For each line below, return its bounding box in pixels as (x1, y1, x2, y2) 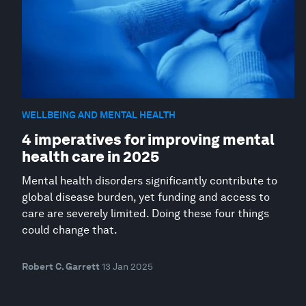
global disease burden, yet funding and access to (22, 191, 270, 204)
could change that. (22, 223, 117, 236)
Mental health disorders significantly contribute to (22, 174, 277, 187)
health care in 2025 (22, 148, 159, 165)
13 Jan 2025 (102, 261, 153, 272)
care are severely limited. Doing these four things (22, 207, 269, 220)
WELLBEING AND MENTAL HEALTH (22, 109, 176, 120)
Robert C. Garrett (22, 261, 100, 272)
